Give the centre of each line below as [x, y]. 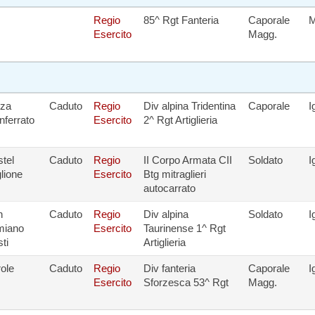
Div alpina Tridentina [189, 106]
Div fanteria [169, 268]
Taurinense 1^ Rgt [185, 228]
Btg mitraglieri [175, 174]
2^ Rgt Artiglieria [180, 120]
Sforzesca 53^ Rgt [186, 282]
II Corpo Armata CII [188, 160]
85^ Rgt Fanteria [181, 20]
